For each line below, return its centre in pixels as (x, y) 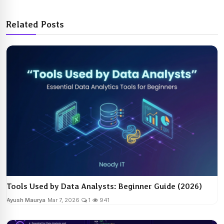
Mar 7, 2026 (63, 200)
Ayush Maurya (26, 200)
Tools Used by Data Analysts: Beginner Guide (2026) (104, 186)
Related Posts (35, 24)
